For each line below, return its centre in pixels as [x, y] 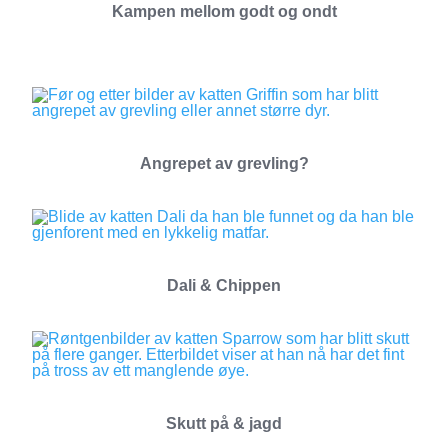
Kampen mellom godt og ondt [224, 11]
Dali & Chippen [224, 285]
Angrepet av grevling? [224, 163]
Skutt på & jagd [224, 423]
